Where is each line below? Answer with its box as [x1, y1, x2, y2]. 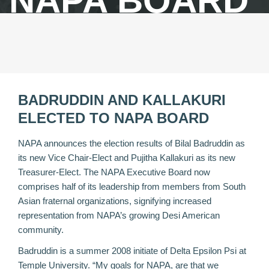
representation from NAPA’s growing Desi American [18, 210, 220, 220]
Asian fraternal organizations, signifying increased [18, 196, 211, 206]
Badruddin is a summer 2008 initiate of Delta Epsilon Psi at [18, 246, 246, 256]
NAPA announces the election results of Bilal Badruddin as [18, 138, 245, 148]
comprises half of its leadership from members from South [18, 181, 246, 192]
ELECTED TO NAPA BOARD [18, 110, 209, 126]
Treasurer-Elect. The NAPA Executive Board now [18, 167, 210, 177]
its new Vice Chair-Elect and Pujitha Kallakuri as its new [18, 153, 235, 163]
